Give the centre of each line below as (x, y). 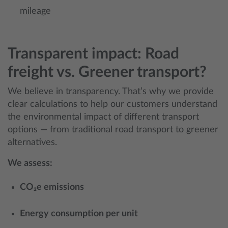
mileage (35, 11)
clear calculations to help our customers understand (112, 104)
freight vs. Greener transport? (107, 72)
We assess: (30, 163)
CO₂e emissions (52, 187)
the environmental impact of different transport (103, 117)
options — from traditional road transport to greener (113, 130)
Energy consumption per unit (79, 214)
